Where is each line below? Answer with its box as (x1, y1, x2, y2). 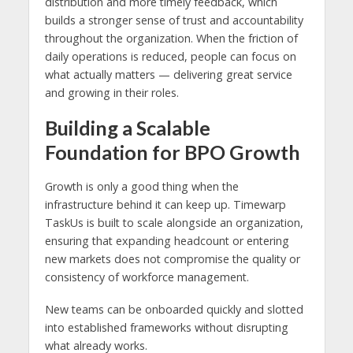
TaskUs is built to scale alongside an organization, (44, 214, 303, 230)
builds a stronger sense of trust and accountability (44, 12, 303, 28)
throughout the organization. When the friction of (44, 30, 298, 46)
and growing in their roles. (44, 84, 179, 100)
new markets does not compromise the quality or (44, 251, 300, 266)
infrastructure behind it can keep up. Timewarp (44, 196, 286, 212)
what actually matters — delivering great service (44, 66, 292, 82)
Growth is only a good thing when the (44, 178, 239, 194)
